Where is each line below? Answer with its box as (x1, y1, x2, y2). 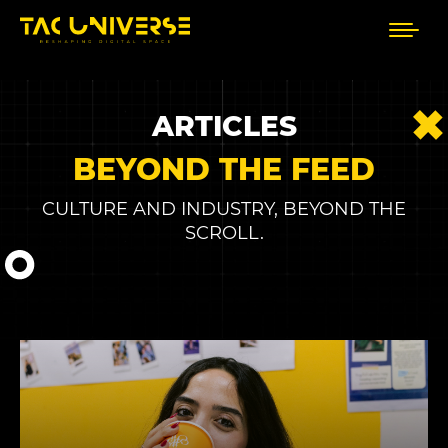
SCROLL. (184, 222, 264, 244)
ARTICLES (151, 109, 297, 143)
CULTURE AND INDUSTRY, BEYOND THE (42, 198, 406, 220)
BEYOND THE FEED (73, 151, 375, 188)
